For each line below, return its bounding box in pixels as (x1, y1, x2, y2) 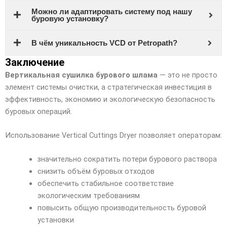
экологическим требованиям (37, 191, 140, 201)
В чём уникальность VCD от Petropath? (31, 39, 177, 47)
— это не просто (158, 70, 217, 80)
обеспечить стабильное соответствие (37, 179, 174, 188)
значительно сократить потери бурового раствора (37, 155, 217, 164)
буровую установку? (31, 14, 108, 23)
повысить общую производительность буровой (37, 203, 206, 213)
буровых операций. (5, 106, 72, 116)
